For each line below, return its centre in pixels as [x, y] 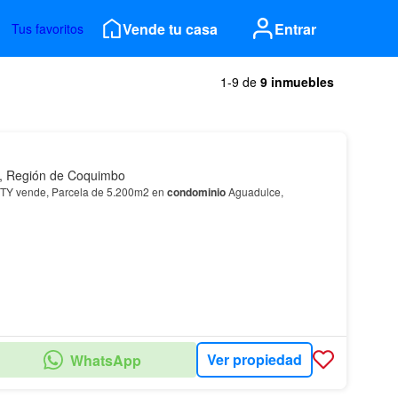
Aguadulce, [254, 191]
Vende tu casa [170, 28]
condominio [196, 192]
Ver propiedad [254, 360]
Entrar [295, 28]
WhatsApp [105, 360]
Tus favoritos [48, 28]
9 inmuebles [297, 82]
